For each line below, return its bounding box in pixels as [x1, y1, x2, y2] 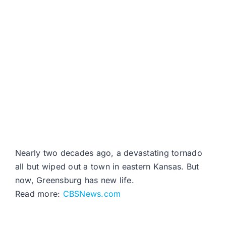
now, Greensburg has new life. [15, 175, 134, 186]
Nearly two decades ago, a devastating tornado [15, 148, 202, 158]
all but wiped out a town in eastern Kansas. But [15, 161, 199, 172]
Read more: [15, 189, 63, 199]
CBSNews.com [63, 189, 121, 199]
